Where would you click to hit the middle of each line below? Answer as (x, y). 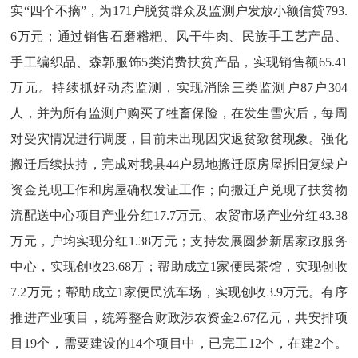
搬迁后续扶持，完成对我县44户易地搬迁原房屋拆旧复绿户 (179, 164)
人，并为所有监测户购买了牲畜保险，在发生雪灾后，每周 (179, 113)
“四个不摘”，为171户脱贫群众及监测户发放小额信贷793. (185, 11)
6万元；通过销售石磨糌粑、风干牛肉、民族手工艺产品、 (179, 36)
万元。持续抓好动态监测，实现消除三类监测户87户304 (179, 88)
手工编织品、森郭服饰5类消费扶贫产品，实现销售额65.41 (179, 62)
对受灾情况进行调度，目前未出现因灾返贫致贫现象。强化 (179, 139)
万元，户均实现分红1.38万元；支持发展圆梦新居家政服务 (179, 241)
